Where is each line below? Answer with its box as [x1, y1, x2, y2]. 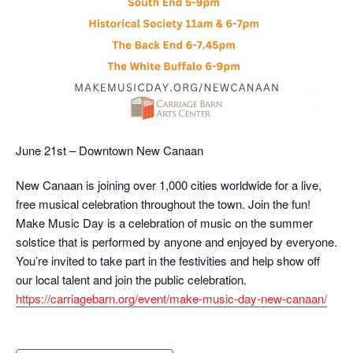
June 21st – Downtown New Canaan [16, 142, 203, 159]
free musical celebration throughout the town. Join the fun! [16, 195, 310, 213]
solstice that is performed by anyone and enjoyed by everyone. [16, 233, 337, 251]
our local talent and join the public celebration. [16, 271, 247, 288]
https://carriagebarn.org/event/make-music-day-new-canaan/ [16, 290, 327, 307]
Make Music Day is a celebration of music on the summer [16, 214, 313, 232]
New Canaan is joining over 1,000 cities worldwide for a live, [16, 176, 321, 194]
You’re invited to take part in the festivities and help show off [16, 252, 320, 269]
